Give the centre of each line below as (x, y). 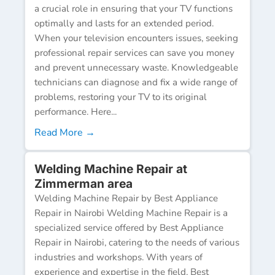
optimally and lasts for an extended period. (124, 23)
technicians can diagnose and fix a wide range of (136, 82)
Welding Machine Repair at (111, 168)
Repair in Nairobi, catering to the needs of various (137, 242)
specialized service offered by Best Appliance (129, 227)
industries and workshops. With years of (118, 257)
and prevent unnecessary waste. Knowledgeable (136, 67)
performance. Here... (76, 111)
